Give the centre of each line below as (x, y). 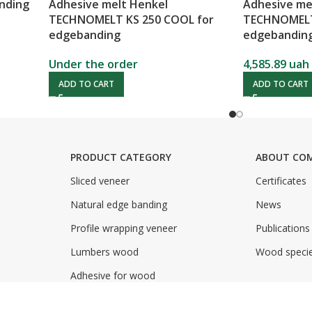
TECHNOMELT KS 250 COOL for (131, 19)
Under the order (93, 64)
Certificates (281, 180)
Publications (283, 228)
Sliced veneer (100, 180)
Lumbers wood (104, 251)
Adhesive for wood (112, 275)
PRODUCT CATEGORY (120, 157)
